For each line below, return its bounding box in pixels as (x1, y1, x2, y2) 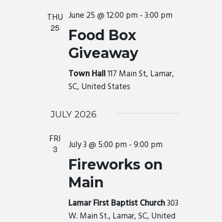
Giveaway (68, 45, 138, 61)
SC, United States (68, 80, 130, 94)
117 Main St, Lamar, (108, 67, 174, 81)
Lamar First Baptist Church (68, 197, 167, 210)
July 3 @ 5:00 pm (68, 138, 127, 152)
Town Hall (68, 67, 108, 81)
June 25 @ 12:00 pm (68, 9, 138, 22)
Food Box (68, 27, 136, 44)
